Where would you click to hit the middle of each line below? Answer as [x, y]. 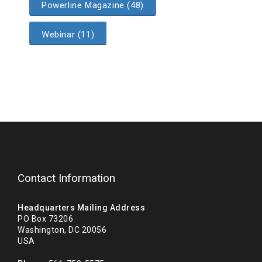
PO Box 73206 [45, 218]
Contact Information [66, 178]
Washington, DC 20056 [62, 230]
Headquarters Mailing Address [81, 207]
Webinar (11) [68, 34]
